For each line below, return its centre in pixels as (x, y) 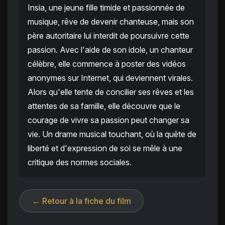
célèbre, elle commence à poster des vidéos (107, 64)
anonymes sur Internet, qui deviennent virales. (110, 78)
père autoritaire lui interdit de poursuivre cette (108, 36)
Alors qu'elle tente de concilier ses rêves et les (111, 92)
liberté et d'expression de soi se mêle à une (105, 148)
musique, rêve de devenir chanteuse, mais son (111, 22)
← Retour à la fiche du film (82, 201)
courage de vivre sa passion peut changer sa (108, 120)
